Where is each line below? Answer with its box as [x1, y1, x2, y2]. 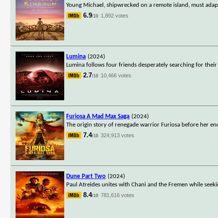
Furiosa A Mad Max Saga [66, 113, 130, 120]
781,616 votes [101, 192, 135, 198]
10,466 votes [101, 72, 132, 78]
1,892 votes [101, 12, 129, 18]
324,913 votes [101, 132, 135, 138]
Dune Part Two [66, 173, 106, 180]
